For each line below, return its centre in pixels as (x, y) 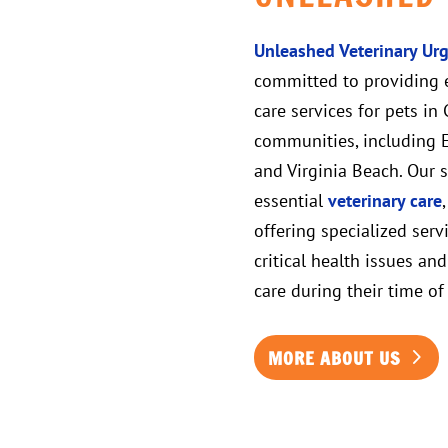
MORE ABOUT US (335, 357)
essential (290, 200)
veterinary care (384, 200)
